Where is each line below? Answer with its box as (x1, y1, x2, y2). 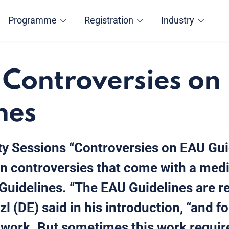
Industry (161, 15, 194, 26)
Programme (8, 15, 57, 26)
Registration (84, 15, 133, 26)
